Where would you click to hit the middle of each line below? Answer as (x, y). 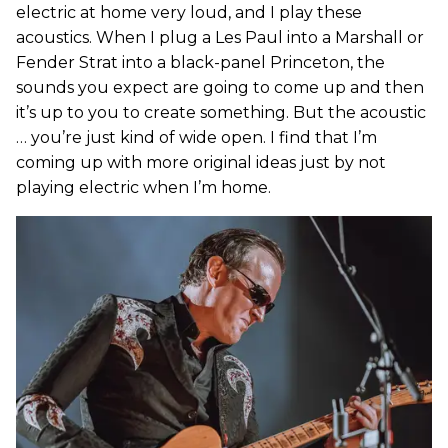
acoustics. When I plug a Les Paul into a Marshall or (220, 37)
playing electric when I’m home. (143, 187)
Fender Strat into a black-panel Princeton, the (200, 62)
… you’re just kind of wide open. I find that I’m (196, 137)
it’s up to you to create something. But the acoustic (221, 112)
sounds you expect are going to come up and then (220, 87)
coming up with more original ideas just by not (201, 162)
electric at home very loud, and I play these (189, 12)
